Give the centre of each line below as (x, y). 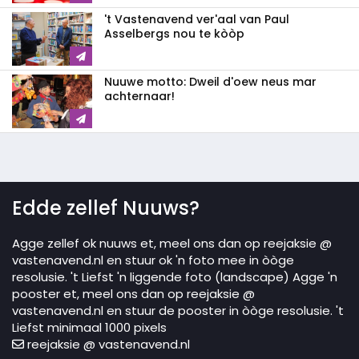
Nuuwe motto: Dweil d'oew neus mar (210, 82)
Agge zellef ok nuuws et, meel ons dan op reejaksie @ (172, 244)
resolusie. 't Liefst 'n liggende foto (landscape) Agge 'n (175, 277)
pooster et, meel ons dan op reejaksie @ (133, 294)
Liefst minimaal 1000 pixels (89, 328)
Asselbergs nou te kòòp (174, 34)
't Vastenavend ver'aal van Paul (197, 20)
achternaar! (139, 97)
